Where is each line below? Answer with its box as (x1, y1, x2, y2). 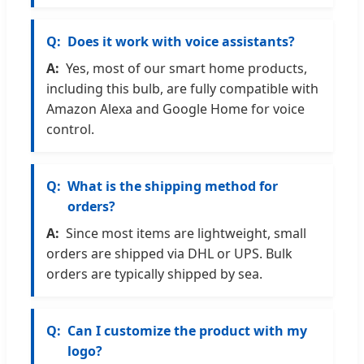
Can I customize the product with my (67, 322, 307, 340)
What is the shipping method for (67, 177, 278, 196)
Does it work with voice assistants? (67, 32, 295, 51)
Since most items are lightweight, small (66, 224, 306, 243)
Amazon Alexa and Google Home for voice (46, 100, 305, 119)
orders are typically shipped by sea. (46, 265, 262, 284)
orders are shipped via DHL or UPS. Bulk (46, 245, 292, 263)
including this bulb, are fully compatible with (46, 80, 318, 98)
